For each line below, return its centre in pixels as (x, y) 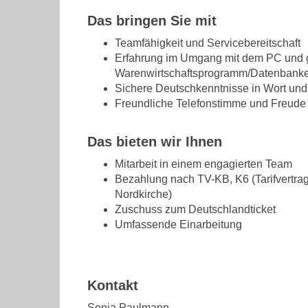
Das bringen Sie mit (152, 20)
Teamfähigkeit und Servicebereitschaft (208, 43)
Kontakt (113, 285)
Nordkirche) (143, 194)
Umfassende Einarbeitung (178, 224)
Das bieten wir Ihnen (155, 141)
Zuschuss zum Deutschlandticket (195, 209)
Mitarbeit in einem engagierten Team (203, 164)
